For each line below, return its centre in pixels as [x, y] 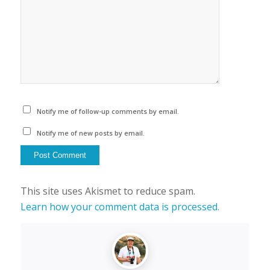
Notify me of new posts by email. [91, 133]
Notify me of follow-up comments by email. [108, 111]
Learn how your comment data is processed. [120, 207]
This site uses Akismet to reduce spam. [108, 191]
